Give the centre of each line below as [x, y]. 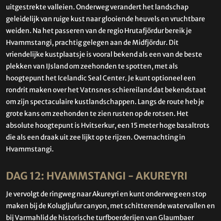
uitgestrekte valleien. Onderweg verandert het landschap [97, 7]
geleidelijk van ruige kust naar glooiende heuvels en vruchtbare [106, 19]
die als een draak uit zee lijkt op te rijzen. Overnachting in [96, 138]
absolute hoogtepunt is [43, 126]
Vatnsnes [95, 90]
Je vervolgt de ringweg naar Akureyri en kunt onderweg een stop [106, 194]
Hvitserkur [98, 126]
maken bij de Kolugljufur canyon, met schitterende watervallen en [110, 206]
